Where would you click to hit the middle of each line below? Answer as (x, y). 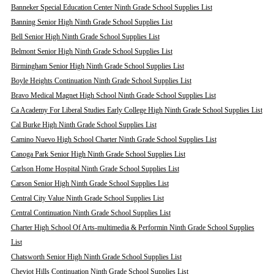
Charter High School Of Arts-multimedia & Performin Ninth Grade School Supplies (132, 228)
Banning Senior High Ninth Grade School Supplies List (91, 22)
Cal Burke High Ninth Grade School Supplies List (83, 125)
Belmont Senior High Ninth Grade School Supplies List (91, 51)
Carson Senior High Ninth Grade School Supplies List (90, 183)
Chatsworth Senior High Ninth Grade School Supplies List (96, 257)
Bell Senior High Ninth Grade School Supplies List (85, 37)
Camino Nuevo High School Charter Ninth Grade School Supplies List (113, 139)
